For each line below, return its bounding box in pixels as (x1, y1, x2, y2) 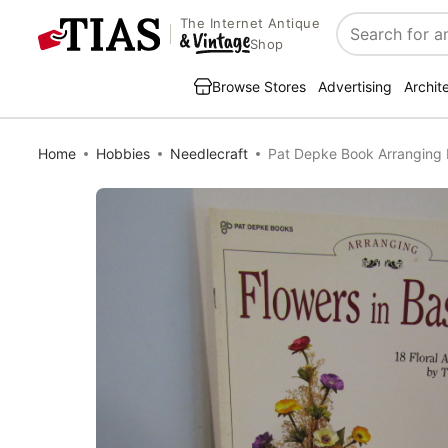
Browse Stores (212, 78, 306, 95)
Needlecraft (170, 145, 248, 162)
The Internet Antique (179, 15, 321, 32)
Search (337, 34, 390, 55)
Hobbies (96, 145, 150, 162)
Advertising (318, 78, 392, 95)
